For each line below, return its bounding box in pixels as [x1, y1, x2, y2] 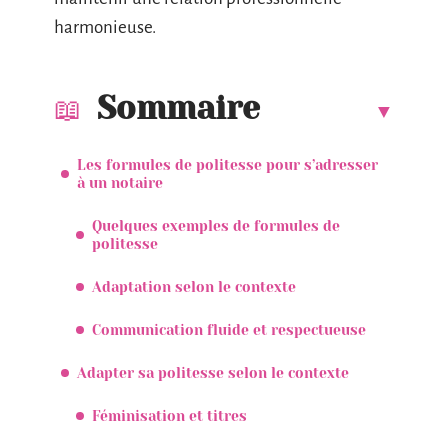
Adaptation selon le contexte [92, 278, 296, 295]
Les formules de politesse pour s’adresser [77, 156, 378, 173]
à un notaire [77, 174, 163, 191]
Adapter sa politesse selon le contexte [77, 364, 349, 381]
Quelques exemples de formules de [92, 217, 340, 234]
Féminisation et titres [92, 407, 247, 424]
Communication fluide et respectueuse [92, 321, 366, 338]
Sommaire [97, 89, 260, 127]
